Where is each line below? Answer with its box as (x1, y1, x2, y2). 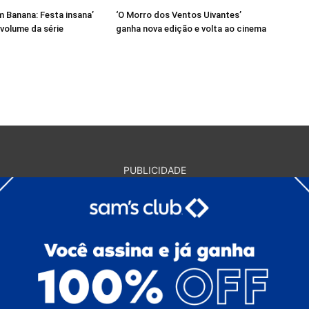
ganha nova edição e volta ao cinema (116, 23, 266, 34)
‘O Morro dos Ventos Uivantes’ (116, 10, 241, 20)
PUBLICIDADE (123, 164, 186, 176)
